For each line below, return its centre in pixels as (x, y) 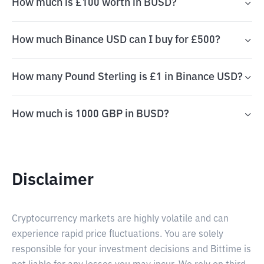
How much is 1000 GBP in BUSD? (90, 114)
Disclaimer (53, 180)
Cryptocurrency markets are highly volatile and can (120, 219)
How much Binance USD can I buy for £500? (116, 40)
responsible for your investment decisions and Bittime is (131, 250)
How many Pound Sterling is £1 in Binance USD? (127, 77)
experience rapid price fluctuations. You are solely (118, 235)
